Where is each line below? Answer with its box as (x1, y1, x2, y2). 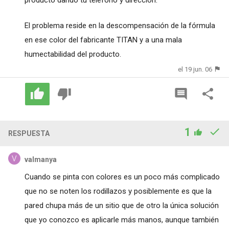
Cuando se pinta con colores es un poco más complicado (24, 172, 220, 182)
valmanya (24, 155, 57, 164)
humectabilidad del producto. (24, 50, 121, 59)
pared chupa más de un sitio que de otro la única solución (24, 201, 219, 211)
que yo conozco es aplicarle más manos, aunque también (24, 215, 219, 225)
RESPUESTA (8, 129, 50, 138)
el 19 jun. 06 (178, 65, 213, 74)
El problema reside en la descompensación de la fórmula (24, 21, 215, 31)
